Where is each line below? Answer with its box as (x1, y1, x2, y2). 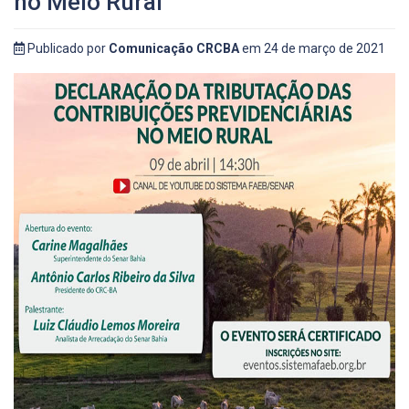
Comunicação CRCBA (109, 40, 239, 56)
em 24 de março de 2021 (239, 40, 385, 56)
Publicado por (25, 40, 109, 56)
